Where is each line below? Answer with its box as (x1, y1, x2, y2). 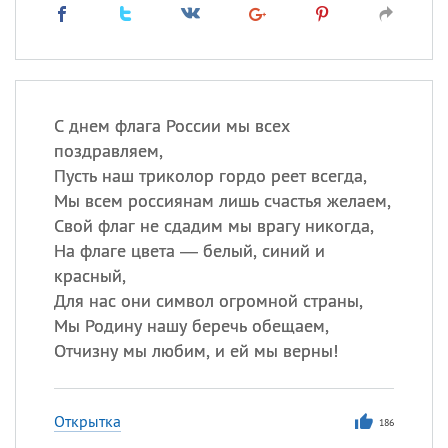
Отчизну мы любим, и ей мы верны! (53, 339, 338, 362)
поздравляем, (53, 139, 163, 162)
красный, (53, 264, 126, 287)
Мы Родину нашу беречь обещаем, (53, 314, 329, 337)
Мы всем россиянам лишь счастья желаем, (53, 189, 391, 212)
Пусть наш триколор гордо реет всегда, (53, 164, 367, 187)
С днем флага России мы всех (53, 114, 290, 137)
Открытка (53, 411, 121, 431)
